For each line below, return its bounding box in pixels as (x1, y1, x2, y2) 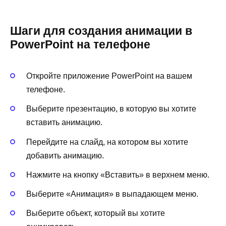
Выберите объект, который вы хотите (26, 209, 165, 218)
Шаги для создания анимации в (10, 24, 192, 38)
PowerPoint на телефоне (10, 38, 150, 51)
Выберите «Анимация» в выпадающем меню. (26, 189, 198, 198)
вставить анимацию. (26, 118, 102, 127)
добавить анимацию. (26, 151, 104, 160)
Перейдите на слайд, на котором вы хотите (26, 137, 188, 146)
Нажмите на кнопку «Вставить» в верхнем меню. (26, 170, 209, 179)
